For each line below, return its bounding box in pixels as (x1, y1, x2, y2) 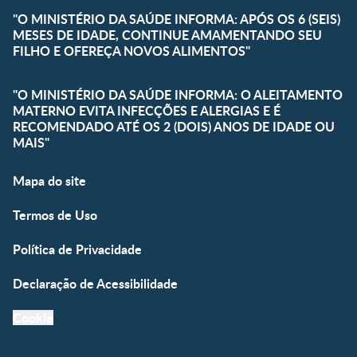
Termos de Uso (13, 206, 97, 225)
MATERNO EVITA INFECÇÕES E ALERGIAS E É (13, 101, 280, 120)
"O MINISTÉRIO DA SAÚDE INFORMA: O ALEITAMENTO (13, 85, 343, 104)
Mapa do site (13, 171, 86, 190)
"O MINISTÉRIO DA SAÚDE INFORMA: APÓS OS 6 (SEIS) (13, 10, 340, 29)
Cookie (13, 308, 53, 328)
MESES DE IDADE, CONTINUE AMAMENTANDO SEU (13, 25, 322, 45)
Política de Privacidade (13, 240, 142, 259)
